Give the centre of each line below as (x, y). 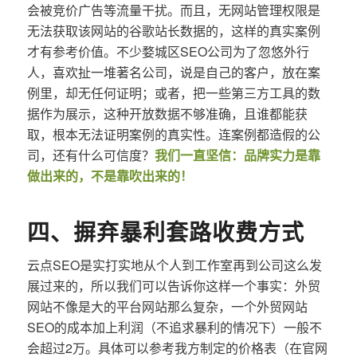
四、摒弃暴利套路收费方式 (165, 231)
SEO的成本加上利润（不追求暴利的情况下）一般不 (174, 327)
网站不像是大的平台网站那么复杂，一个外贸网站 (167, 306)
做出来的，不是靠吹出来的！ (110, 175)
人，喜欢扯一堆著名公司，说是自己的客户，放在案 (173, 72)
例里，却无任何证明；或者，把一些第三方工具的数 (173, 92)
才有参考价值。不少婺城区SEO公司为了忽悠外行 (168, 51)
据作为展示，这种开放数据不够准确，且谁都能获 (167, 113)
